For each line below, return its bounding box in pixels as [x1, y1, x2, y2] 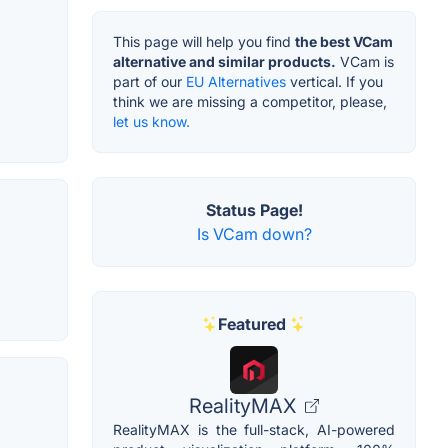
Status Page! [205, 199, 303, 220]
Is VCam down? [196, 223, 312, 244]
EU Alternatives [186, 72, 286, 90]
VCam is [336, 52, 394, 70]
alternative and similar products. [113, 52, 336, 70]
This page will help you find [113, 32, 295, 50]
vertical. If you [286, 72, 383, 90]
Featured [218, 313, 286, 334]
